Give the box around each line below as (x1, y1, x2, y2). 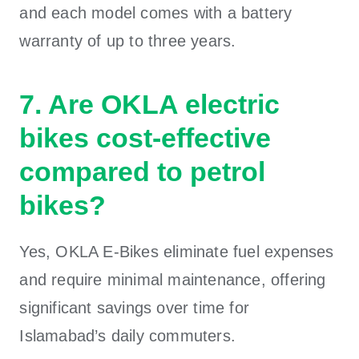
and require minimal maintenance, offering (19, 270, 326, 288)
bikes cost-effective (19, 122, 272, 153)
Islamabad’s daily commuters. (19, 326, 236, 345)
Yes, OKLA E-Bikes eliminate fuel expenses (19, 242, 334, 260)
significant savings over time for (19, 298, 250, 317)
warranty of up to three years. (19, 31, 236, 50)
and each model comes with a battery (19, 3, 292, 22)
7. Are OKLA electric (19, 88, 280, 119)
